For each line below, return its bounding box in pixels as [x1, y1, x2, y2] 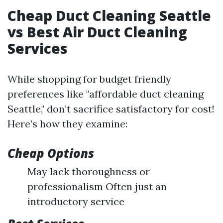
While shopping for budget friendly [7, 73, 171, 85]
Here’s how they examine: [7, 117, 127, 130]
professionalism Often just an [27, 180, 167, 193]
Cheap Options [7, 145, 94, 161]
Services [7, 39, 68, 58]
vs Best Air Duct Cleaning [7, 22, 187, 41]
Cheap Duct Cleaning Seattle [7, 6, 211, 25]
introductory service [27, 195, 124, 208]
